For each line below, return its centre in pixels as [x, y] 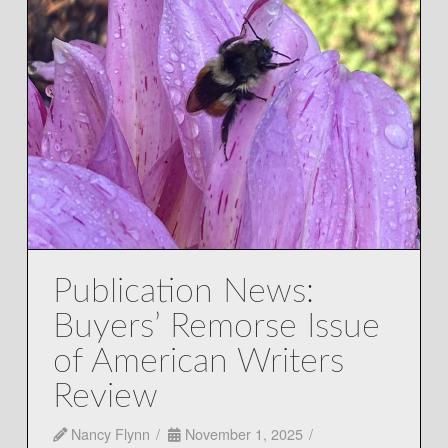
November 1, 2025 [241, 434]
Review [105, 397]
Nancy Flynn [108, 434]
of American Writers [198, 362]
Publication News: [183, 292]
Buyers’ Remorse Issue [216, 327]
